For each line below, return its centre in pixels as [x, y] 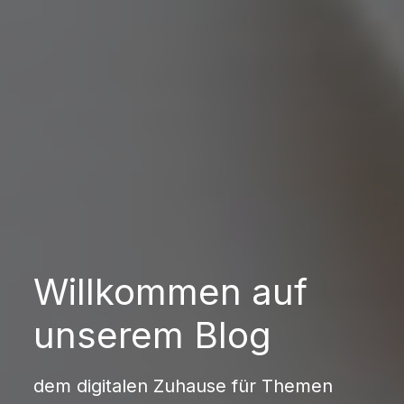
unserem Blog [152, 335]
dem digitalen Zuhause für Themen [183, 386]
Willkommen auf [170, 292]
